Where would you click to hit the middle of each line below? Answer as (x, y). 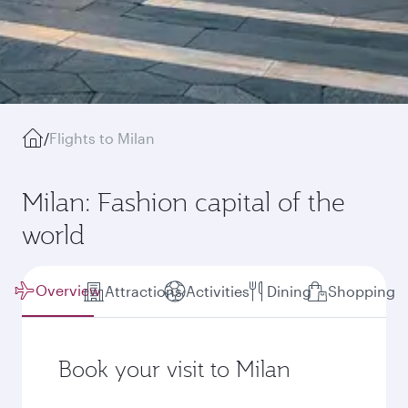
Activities (218, 291)
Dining (290, 291)
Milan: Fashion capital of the (184, 202)
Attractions (143, 291)
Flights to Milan (102, 138)
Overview (69, 290)
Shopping (361, 291)
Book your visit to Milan (174, 369)
